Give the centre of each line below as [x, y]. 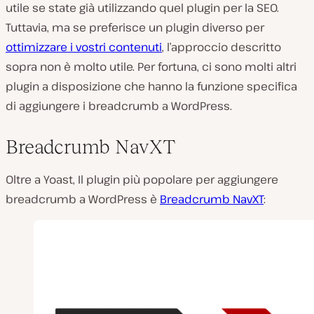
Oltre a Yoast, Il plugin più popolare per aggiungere [142, 180]
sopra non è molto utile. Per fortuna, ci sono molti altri [151, 67]
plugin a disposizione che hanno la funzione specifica [151, 87]
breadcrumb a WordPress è [83, 199]
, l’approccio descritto [221, 47]
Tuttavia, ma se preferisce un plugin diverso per [135, 28]
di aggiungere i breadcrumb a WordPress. [119, 106]
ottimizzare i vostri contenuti [84, 47]
